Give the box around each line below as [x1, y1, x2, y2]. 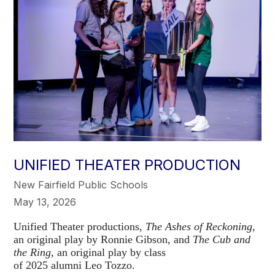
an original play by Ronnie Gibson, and [14, 233, 193, 246]
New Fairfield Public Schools [14, 178, 149, 191]
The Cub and [193, 233, 251, 246]
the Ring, [14, 246, 55, 258]
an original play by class [54, 246, 166, 258]
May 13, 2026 [14, 195, 77, 208]
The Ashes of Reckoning [145, 220, 253, 233]
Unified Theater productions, [14, 220, 146, 233]
